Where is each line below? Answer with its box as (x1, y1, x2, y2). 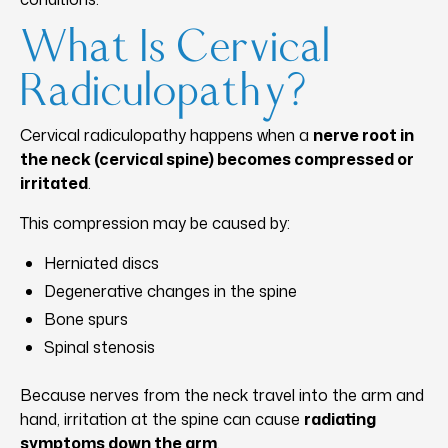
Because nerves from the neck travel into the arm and (20, 383, 424, 406)
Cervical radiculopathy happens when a (20, 123, 313, 146)
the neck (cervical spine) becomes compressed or (20, 147, 414, 170)
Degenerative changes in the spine (44, 279, 297, 302)
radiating (304, 407, 376, 430)
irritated (20, 171, 88, 194)
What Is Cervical (20, 28, 330, 69)
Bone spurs (44, 307, 128, 330)
